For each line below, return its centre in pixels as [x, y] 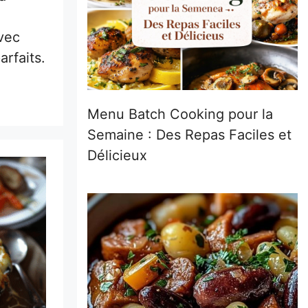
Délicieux [117, 155]
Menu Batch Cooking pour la [180, 114]
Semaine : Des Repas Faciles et [189, 135]
